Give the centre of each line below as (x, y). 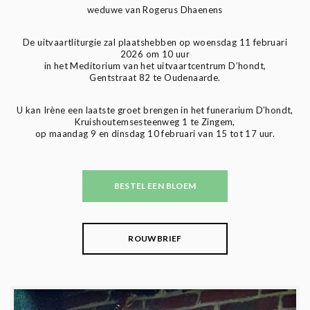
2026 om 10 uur (155, 54)
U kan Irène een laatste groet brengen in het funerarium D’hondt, (155, 110)
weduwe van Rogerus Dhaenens (155, 9)
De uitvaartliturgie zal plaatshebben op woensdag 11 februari (155, 42)
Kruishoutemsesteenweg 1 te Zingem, (155, 121)
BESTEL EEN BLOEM (155, 185)
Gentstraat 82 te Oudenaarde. (155, 77)
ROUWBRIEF (155, 238)
